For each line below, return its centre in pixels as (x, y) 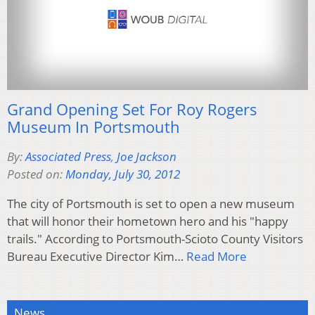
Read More (217, 257)
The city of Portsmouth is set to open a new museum (151, 204)
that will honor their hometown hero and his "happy (148, 221)
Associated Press (68, 157)
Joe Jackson (147, 157)
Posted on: (36, 174)
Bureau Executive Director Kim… (97, 257)
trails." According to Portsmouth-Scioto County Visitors (155, 239)
